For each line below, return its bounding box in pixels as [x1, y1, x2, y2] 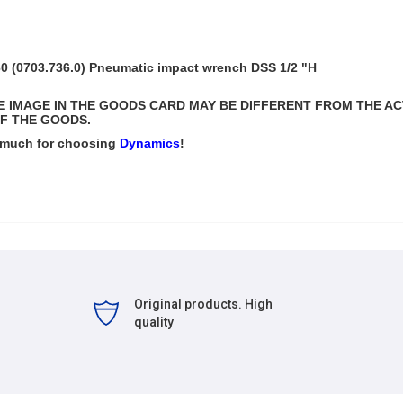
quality [134, 315, 174, 329]
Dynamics [120, 136, 180, 150]
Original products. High [134, 297, 273, 311]
